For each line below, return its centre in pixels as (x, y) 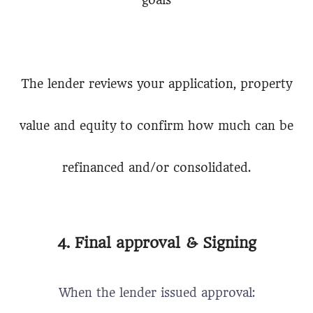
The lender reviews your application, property (156, 84)
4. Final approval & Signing (156, 243)
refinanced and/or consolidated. (156, 168)
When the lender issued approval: (156, 293)
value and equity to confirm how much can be (156, 126)
